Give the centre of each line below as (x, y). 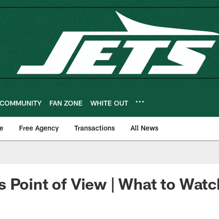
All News (144, 128)
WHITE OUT (109, 103)
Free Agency (39, 128)
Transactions (95, 128)
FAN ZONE (66, 103)
